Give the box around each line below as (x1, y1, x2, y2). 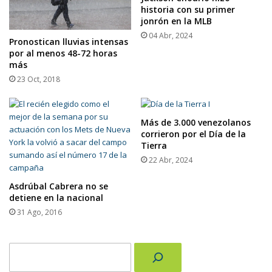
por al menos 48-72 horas (9, 47, 117, 59)
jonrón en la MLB (141, 15, 212, 27)
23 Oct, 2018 (17, 73, 60, 84)
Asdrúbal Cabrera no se (9, 180, 108, 192)
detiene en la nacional (9, 191, 103, 203)
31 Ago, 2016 (17, 206, 62, 217)
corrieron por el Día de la (141, 127, 246, 140)
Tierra (141, 139, 167, 151)
